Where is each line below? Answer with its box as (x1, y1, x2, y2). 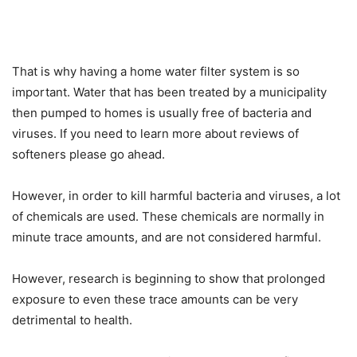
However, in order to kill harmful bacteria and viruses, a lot (12, 188, 340, 204)
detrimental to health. (12, 312, 132, 328)
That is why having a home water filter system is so (12, 64, 300, 80)
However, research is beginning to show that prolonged (12, 271, 325, 287)
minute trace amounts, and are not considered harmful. (12, 229, 321, 245)
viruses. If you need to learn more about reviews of (12, 126, 299, 142)
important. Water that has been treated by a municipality (12, 84, 327, 100)
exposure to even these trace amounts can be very (12, 292, 298, 308)
